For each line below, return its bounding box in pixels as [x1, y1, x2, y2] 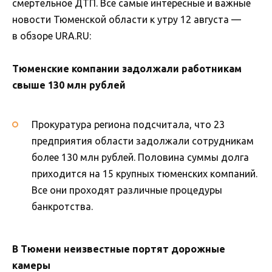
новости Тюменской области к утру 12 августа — [12, 13, 241, 25]
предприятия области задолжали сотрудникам [32, 135, 254, 147]
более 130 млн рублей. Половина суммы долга [32, 152, 249, 163]
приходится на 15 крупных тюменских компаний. [32, 168, 257, 180]
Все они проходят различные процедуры [32, 185, 222, 196]
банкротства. [32, 201, 93, 212]
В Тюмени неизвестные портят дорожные [12, 243, 225, 255]
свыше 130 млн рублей [12, 79, 126, 90]
